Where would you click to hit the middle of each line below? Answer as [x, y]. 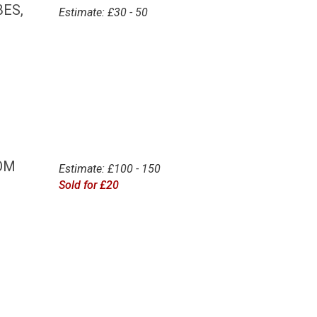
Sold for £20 [88, 185]
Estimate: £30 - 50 [103, 12]
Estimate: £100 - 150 [109, 169]
